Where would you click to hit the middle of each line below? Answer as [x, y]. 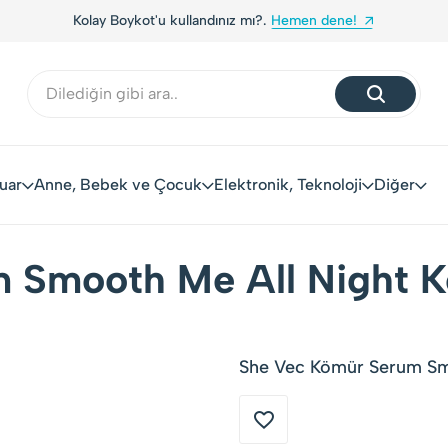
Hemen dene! [294, 20]
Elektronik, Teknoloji [288, 184]
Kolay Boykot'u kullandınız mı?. [152, 20]
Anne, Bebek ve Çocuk [118, 184]
